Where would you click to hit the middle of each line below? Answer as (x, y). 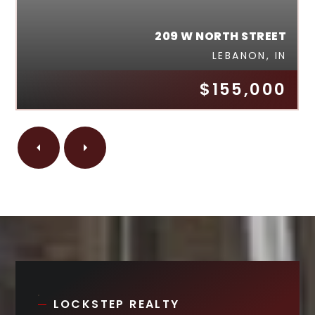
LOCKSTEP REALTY (116, 304)
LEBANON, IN (249, 55)
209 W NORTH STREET (221, 36)
